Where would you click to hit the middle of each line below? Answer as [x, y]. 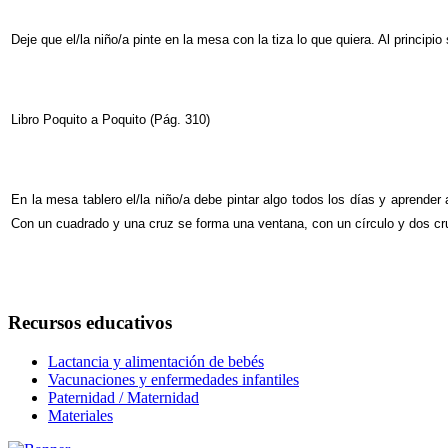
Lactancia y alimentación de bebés [156, 361]
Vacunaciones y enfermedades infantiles [173, 379]
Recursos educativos [90, 323]
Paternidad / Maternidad [123, 397]
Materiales [80, 415]
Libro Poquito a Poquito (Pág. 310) [110, 120]
